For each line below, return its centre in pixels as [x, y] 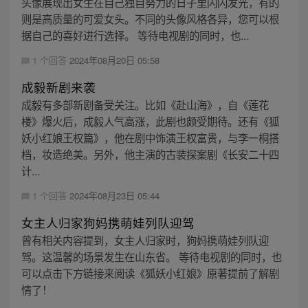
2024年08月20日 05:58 [114, 60]
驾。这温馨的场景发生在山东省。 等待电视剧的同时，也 [151, 256]
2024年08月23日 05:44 [114, 195]
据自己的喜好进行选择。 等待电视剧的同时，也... [135, 35]
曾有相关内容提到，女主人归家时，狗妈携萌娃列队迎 [145, 240]
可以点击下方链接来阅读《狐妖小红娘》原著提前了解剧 [150, 273]
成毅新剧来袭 [58, 87]
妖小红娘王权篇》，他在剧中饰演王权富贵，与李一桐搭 [150, 137]
